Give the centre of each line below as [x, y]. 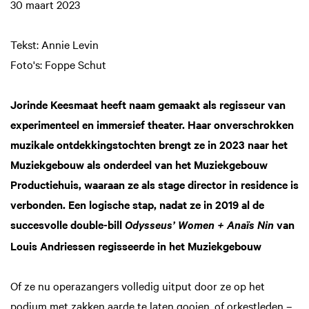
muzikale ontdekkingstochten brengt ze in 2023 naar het [149, 144]
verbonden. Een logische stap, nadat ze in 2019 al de [137, 204]
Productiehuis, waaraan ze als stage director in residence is [154, 184]
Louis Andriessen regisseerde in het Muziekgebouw [136, 246]
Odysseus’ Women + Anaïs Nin [201, 226]
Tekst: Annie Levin [54, 44]
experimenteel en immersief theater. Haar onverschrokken [152, 124]
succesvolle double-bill [68, 224]
